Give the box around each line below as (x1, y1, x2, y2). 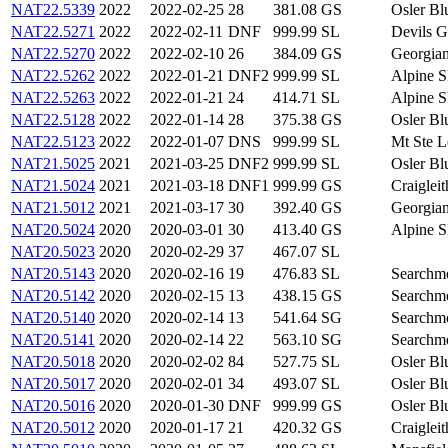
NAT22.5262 (11, 66, 95, 84)
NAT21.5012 (11, 198, 95, 216)
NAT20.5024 (11, 220, 95, 238)
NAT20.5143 (11, 264, 95, 282)
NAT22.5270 (11, 44, 95, 62)
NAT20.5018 (11, 352, 95, 370)
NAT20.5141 (11, 330, 95, 348)
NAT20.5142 (11, 286, 95, 304)
